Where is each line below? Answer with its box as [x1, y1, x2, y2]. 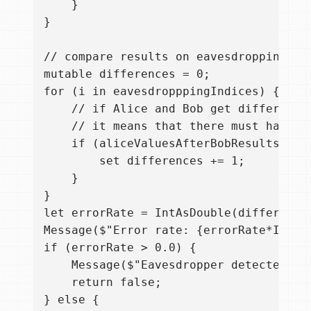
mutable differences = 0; [44, 67, 210, 81]
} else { [44, 292, 99, 306]
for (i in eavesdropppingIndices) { [44, 84, 280, 98]
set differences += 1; [44, 153, 245, 167]
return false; [44, 275, 162, 289]
